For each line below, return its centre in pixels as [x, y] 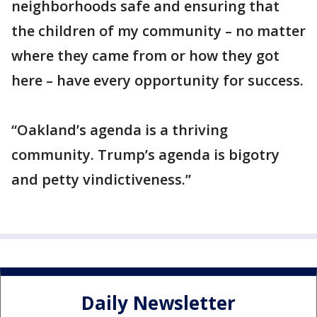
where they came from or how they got [145, 56]
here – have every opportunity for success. [157, 81]
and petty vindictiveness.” [101, 180]
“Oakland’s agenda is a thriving [120, 130]
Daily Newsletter [158, 302]
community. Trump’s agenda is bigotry [145, 155]
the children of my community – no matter [158, 31]
